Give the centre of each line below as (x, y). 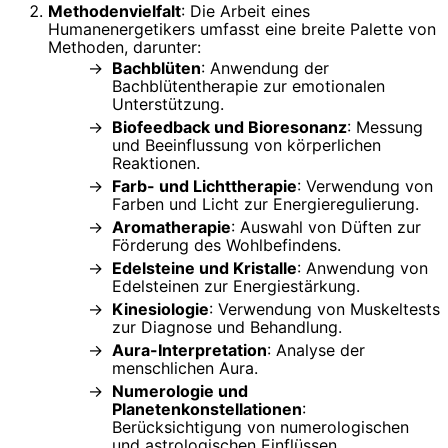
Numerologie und (180, 390)
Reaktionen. (156, 162)
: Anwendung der (265, 68)
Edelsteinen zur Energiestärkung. (236, 285)
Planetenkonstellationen (207, 408)
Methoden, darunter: (124, 47)
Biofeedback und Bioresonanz (229, 126)
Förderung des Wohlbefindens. (226, 244)
